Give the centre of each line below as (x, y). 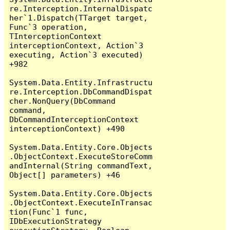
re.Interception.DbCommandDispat (81, 91)
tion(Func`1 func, (49, 212)
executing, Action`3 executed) (76, 54)
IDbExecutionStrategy (56, 221)
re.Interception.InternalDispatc (81, 8)
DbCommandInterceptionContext (74, 119)
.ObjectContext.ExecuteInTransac (81, 202)
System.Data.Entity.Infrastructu (81, 82)
